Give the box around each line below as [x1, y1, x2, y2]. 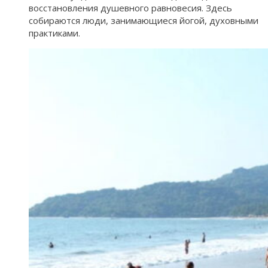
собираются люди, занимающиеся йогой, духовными [29, 14, 258, 27]
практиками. [29, 27, 80, 39]
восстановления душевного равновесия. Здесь [29, 2, 232, 14]
